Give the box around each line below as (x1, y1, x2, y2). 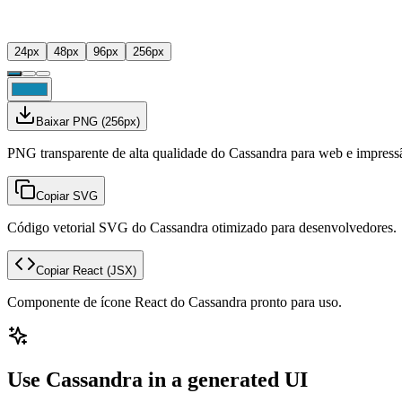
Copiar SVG (36, 188, 98, 203)
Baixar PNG (36, 114, 98, 128)
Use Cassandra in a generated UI (7, 367, 308, 391)
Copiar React (36, 263, 103, 277)
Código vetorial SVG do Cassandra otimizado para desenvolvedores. (7, 219, 397, 235)
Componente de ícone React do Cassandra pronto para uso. (7, 293, 342, 310)
